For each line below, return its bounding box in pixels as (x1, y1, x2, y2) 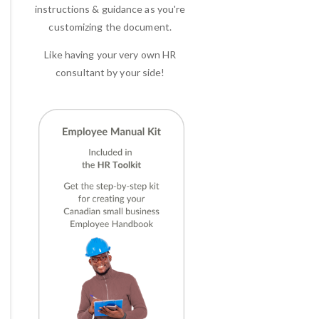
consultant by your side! (56, 66, 165, 78)
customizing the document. (48, 21, 172, 33)
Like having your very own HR (44, 48, 177, 61)
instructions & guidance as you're (35, 3, 186, 15)
